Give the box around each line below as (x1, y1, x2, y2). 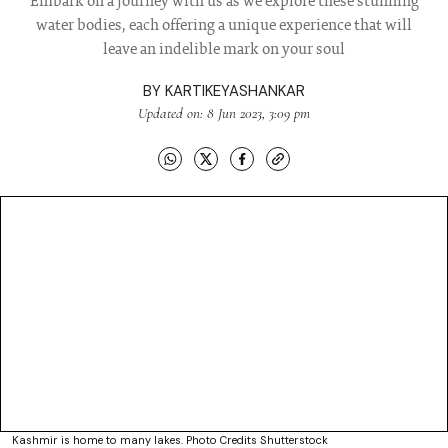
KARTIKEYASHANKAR (165, 81, 305, 102)
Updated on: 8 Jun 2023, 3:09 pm (138, 104, 310, 123)
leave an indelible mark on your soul (103, 42, 345, 59)
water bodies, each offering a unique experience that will (36, 18, 412, 35)
